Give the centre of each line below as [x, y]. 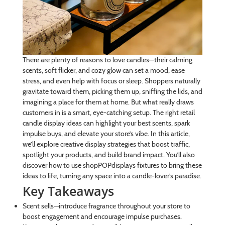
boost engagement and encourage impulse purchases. [102, 217]
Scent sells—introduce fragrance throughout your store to [106, 206]
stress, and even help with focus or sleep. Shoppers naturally [111, 81]
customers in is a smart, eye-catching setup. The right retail [108, 113]
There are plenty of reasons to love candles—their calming [107, 60]
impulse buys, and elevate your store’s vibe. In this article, [106, 134]
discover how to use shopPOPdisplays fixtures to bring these [112, 165]
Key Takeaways [68, 191]
